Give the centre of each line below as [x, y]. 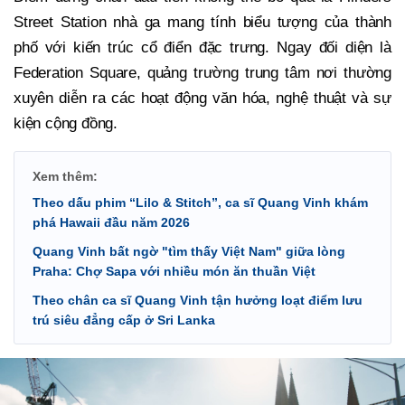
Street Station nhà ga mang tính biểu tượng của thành [202, 22]
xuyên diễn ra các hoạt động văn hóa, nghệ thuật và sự [202, 98]
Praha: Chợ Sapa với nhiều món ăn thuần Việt [174, 271]
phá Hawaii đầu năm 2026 [111, 222]
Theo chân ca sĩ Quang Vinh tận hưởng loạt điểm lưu [198, 300]
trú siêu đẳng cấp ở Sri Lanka [124, 320]
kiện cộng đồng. [66, 123]
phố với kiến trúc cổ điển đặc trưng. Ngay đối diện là [202, 47]
